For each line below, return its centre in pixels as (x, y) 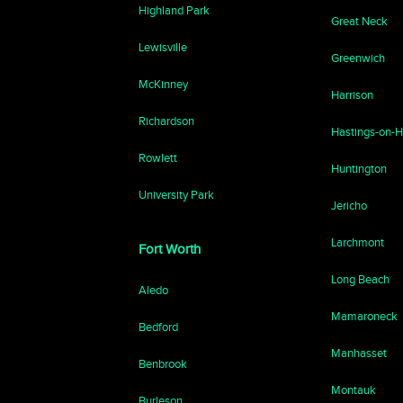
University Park (177, 195)
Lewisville (163, 47)
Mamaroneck (365, 316)
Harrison (353, 95)
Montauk (354, 390)
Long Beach (361, 279)
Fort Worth (170, 249)
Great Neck (360, 21)
